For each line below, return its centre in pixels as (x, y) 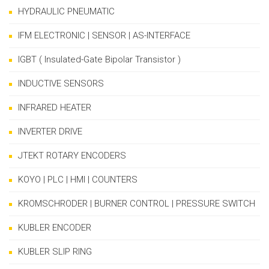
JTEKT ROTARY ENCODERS (72, 156)
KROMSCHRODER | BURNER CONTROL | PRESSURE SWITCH (137, 204)
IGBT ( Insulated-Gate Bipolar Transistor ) (99, 59)
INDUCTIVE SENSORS (61, 83)
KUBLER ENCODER (55, 228)
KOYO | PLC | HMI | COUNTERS (78, 180)
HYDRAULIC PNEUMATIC (66, 11)
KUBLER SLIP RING (55, 252)
